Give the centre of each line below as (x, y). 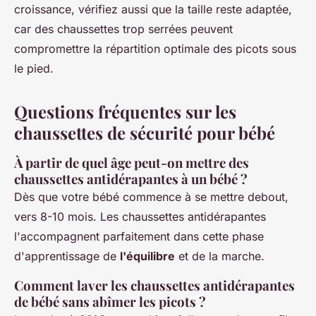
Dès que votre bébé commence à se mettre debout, (151, 197)
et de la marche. (220, 256)
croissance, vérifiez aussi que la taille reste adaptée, (153, 10)
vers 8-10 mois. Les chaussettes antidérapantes (140, 217)
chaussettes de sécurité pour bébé (145, 133)
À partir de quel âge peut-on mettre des (132, 163)
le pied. (34, 69)
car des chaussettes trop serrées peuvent (123, 29)
